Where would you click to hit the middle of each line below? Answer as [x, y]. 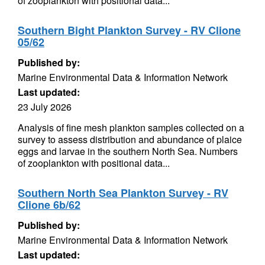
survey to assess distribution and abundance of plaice [130, 139]
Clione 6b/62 [49, 205]
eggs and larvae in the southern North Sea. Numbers [128, 151]
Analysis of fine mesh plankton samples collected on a [131, 127]
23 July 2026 [45, 107]
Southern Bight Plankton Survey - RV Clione [129, 30]
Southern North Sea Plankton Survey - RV [123, 193]
